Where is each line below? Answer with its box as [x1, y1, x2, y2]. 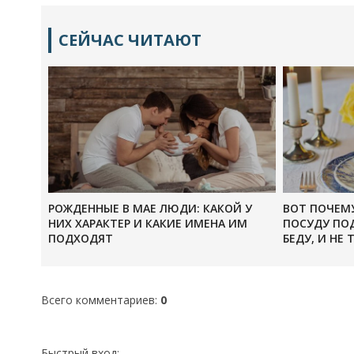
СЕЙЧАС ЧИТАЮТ [58, 29, 201, 51]
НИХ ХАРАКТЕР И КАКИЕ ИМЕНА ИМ [48, 216, 247, 231]
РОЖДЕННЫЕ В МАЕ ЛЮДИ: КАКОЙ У [48, 201, 252, 216]
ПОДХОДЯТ [48, 231, 113, 246]
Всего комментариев [41, 292, 155, 307]
